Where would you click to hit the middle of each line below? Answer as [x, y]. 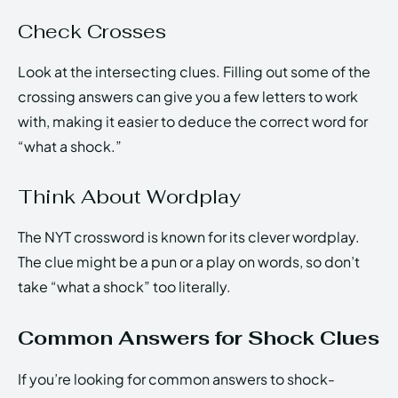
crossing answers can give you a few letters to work [188, 97]
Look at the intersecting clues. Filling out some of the [194, 72]
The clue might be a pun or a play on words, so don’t [189, 262]
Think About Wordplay [129, 197]
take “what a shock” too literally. [124, 287]
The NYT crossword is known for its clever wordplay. [189, 237]
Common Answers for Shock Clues [199, 338]
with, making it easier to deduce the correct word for [193, 122]
